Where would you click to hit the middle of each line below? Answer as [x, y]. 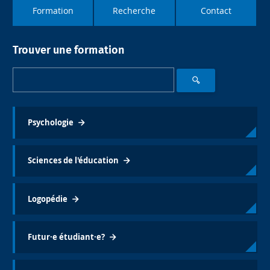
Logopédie [47, 199]
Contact [216, 10]
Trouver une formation [68, 50]
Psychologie [50, 122]
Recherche [134, 10]
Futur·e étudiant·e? [66, 237]
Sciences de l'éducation [73, 161]
